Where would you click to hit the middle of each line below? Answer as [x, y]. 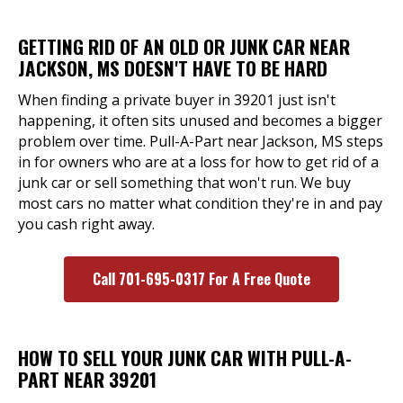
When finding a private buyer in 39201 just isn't [177, 100]
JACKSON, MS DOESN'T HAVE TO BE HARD [173, 68]
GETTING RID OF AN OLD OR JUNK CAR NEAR [184, 46]
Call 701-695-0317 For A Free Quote [201, 279]
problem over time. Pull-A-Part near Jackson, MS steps [201, 141]
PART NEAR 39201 [87, 379]
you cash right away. [86, 224]
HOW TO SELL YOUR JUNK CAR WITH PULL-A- [185, 358]
